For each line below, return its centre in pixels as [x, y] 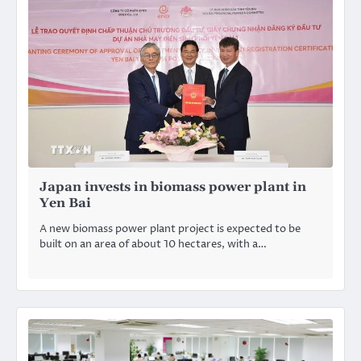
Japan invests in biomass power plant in [173, 187]
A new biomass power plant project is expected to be [170, 228]
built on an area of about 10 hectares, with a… [153, 244]
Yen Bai [65, 203]
